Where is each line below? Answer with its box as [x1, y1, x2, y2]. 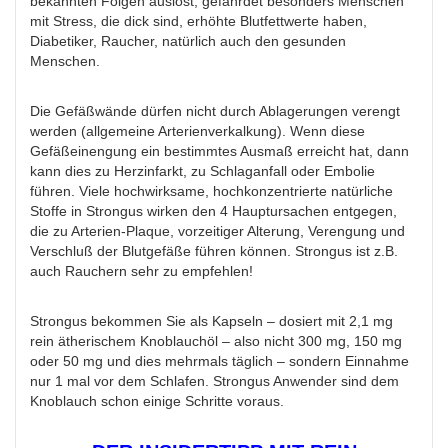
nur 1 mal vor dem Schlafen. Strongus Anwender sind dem [30, 373, 399, 390]
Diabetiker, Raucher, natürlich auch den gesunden [30, 33, 346, 50]
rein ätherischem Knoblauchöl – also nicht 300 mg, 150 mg [30, 333, 402, 350]
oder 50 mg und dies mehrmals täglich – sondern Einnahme [30, 353, 409, 370]
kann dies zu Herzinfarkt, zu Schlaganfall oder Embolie [30, 163, 375, 180]
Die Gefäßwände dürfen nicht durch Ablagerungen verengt [30, 103, 400, 120]
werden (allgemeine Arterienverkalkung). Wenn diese [30, 123, 365, 140]
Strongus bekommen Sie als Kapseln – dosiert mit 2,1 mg [30, 313, 393, 330]
